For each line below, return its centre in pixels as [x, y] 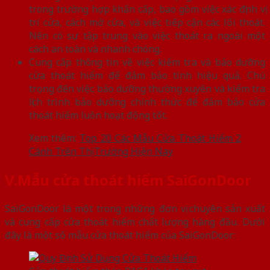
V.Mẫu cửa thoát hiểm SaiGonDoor [128, 180]
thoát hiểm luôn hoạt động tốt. [98, 115]
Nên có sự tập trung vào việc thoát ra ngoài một [147, 36]
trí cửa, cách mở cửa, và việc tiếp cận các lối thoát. [147, 23]
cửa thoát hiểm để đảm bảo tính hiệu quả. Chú [147, 76]
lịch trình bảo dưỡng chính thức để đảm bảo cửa [147, 102]
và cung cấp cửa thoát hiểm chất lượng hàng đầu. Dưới [135, 222]
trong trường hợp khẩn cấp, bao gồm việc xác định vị [147, 9]
